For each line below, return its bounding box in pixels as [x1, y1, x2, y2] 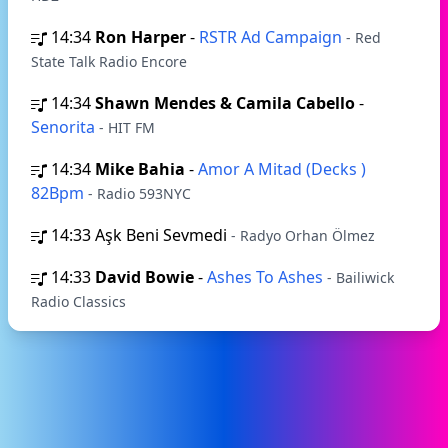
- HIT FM [99, 118, 155, 137]
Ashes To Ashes [207, 266, 327, 288]
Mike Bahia [95, 158, 185, 180]
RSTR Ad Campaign [199, 26, 346, 48]
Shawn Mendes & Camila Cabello [95, 92, 355, 114]
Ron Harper [95, 26, 186, 48]
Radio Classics [31, 292, 126, 311]
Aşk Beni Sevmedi [95, 224, 231, 246]
